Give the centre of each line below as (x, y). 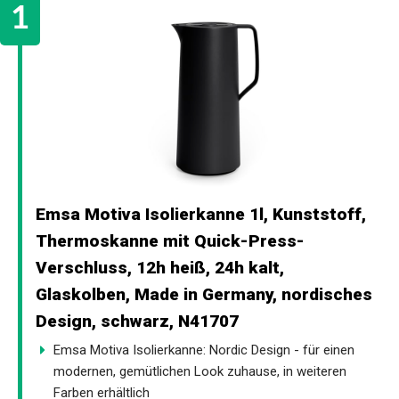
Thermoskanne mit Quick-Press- (170, 240)
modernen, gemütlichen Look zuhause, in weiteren (200, 371)
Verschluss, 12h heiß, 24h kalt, (160, 267)
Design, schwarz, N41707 (137, 321)
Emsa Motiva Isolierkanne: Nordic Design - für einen (204, 350)
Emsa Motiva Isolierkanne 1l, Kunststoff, (201, 214)
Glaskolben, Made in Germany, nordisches (204, 294)
